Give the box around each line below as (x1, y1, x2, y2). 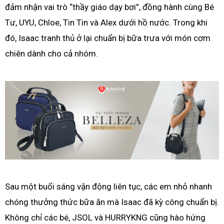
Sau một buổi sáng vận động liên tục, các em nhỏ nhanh (5, 181, 212, 191)
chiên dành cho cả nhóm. (5, 48, 98, 59)
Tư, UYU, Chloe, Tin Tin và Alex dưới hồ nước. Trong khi (5, 17, 207, 28)
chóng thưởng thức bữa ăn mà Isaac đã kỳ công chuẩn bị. (5, 196, 219, 207)
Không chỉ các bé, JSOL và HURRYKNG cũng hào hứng (5, 212, 205, 222)
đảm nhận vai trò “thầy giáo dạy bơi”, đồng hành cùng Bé (5, 2, 214, 12)
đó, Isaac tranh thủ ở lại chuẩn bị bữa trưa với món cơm (5, 33, 210, 43)
